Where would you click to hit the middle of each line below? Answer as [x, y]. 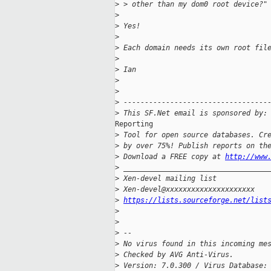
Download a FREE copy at [172, 157]
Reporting [134, 124]
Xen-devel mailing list [168, 179]
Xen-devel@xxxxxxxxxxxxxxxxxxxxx [187, 190]
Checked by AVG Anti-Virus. [176, 255]
